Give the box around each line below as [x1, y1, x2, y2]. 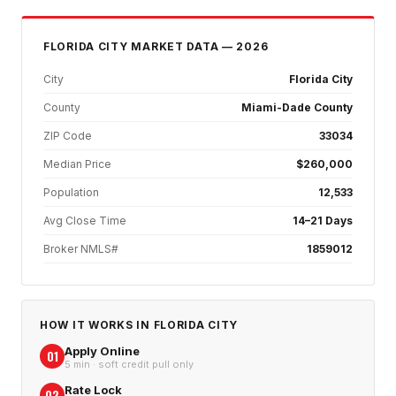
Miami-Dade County [241, 101, 353, 115]
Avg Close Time [43, 214, 126, 228]
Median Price [43, 157, 111, 171]
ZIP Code [43, 129, 92, 143]
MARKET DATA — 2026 [127, 40, 269, 54]
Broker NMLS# [43, 242, 118, 256]
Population [43, 186, 99, 200]
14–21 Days [293, 214, 353, 228]
